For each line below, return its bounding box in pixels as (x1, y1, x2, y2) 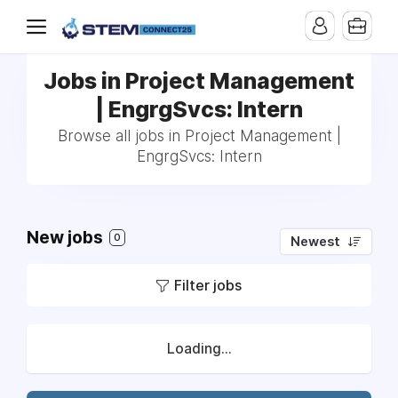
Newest (291, 234, 340, 250)
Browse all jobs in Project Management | (57, 127, 341, 145)
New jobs (27, 227, 107, 248)
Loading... (166, 340, 232, 357)
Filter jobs (174, 276, 242, 294)
